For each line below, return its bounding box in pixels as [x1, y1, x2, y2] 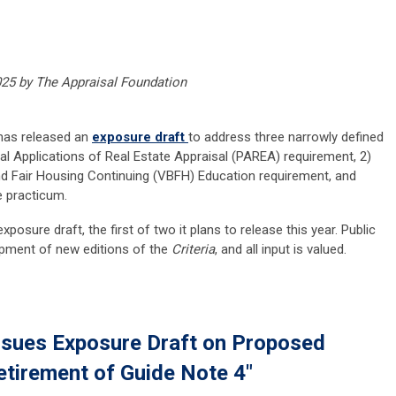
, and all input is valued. [215, 241, 346, 258]
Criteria [171, 241, 215, 258]
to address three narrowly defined [188, 129, 384, 146]
